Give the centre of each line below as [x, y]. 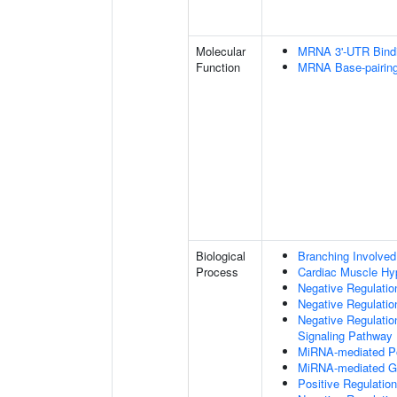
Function [218, 67]
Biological [221, 256]
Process [217, 272]
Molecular [221, 51]
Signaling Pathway [345, 335]
